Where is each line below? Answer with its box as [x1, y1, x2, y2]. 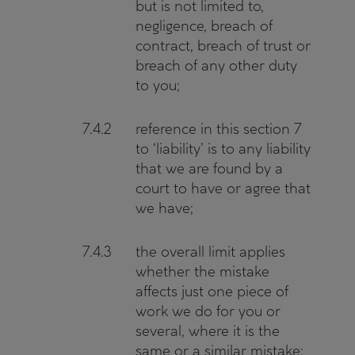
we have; [136, 199, 193, 217]
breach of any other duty [136, 56, 297, 74]
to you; [136, 76, 180, 94]
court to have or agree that [136, 179, 311, 197]
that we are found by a [136, 159, 283, 177]
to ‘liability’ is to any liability [136, 139, 311, 158]
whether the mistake [136, 262, 269, 281]
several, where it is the [136, 322, 280, 340]
